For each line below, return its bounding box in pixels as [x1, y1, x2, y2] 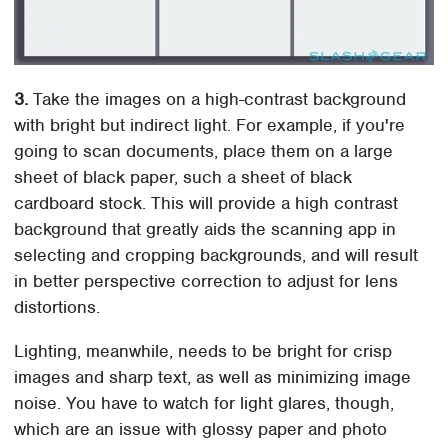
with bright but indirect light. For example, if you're [14, 114, 406, 137]
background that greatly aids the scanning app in [14, 218, 397, 241]
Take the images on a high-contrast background [28, 88, 407, 111]
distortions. [14, 296, 101, 319]
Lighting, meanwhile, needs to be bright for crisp [14, 340, 393, 363]
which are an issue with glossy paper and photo [14, 418, 388, 441]
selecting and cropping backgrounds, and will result [14, 244, 419, 267]
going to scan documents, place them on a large [14, 140, 394, 163]
